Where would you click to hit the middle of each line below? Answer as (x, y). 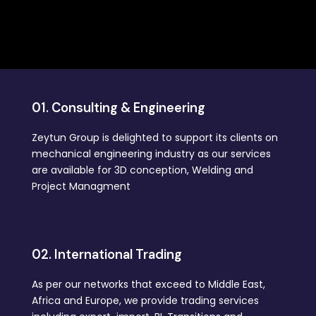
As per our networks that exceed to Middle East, (148, 284)
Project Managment (81, 186)
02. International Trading (107, 254)
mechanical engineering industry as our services (151, 154)
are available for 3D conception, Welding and (142, 170)
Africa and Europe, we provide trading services (145, 300)
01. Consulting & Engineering (119, 108)
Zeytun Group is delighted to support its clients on (155, 138)
